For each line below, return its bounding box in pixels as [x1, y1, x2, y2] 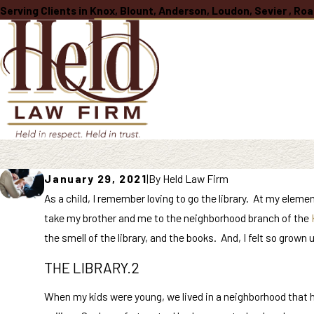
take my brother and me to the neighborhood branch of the [44, 211, 312, 225]
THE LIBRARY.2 [44, 258, 140, 276]
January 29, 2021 [44, 172, 147, 186]
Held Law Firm [163, 172, 229, 186]
